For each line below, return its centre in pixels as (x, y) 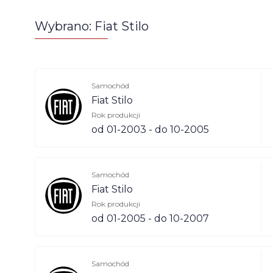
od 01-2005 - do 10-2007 (150, 219)
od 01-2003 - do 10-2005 (150, 130)
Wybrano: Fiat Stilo (92, 26)
